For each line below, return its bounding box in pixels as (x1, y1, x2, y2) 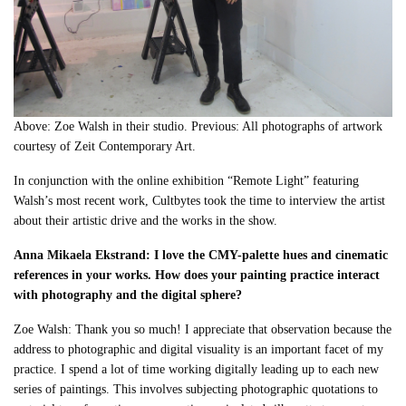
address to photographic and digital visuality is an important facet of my (14, 343, 384, 357)
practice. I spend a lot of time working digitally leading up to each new (14, 362, 380, 377)
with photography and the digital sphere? (14, 288, 243, 303)
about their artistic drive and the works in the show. (14, 214, 278, 228)
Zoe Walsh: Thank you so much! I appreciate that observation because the (14, 323, 392, 337)
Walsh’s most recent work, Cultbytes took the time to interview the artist (14, 194, 386, 208)
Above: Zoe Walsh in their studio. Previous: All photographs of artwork (14, 120, 383, 134)
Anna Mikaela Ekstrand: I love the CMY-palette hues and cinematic (14, 248, 389, 263)
